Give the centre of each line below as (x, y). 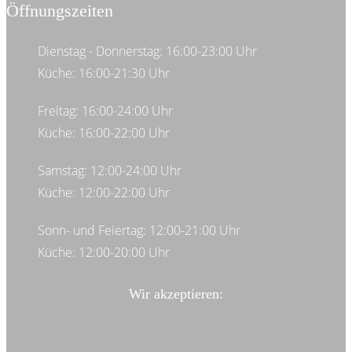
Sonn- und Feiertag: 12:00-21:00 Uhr (139, 230)
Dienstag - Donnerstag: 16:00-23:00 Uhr (147, 51)
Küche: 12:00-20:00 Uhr (104, 252)
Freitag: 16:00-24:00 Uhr (105, 110)
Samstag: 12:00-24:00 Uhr (110, 170)
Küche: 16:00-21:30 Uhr (104, 73)
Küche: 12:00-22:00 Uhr (104, 192)
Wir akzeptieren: (176, 293)
